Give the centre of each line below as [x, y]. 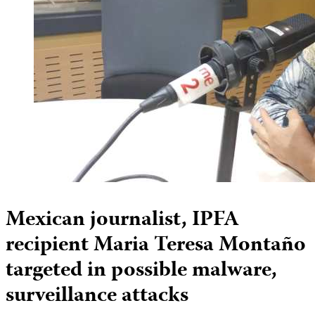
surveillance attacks [97, 296]
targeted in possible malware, [141, 271]
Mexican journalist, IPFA [122, 220]
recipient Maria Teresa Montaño [156, 245]
